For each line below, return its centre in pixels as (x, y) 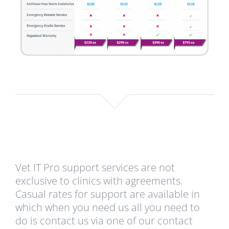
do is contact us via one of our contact (104, 220)
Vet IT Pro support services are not (95, 167)
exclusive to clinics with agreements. (99, 180)
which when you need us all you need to (107, 207)
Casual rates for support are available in (107, 194)
